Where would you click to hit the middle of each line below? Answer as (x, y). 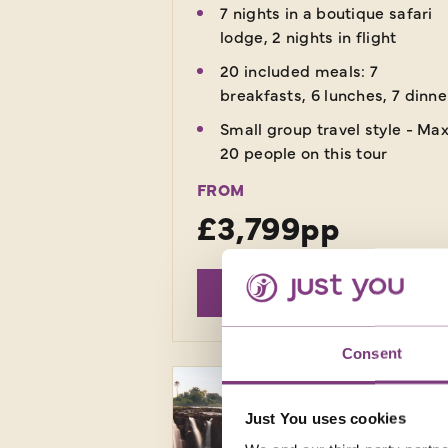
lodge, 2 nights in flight (308, 36)
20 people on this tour (304, 152)
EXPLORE (330, 293)
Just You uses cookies (325, 418)
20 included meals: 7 (299, 70)
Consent (372, 353)
